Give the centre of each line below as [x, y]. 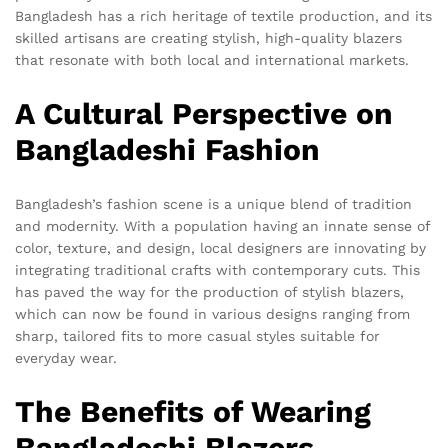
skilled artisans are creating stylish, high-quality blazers [208, 37]
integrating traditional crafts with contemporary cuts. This [217, 269]
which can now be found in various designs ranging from [212, 313]
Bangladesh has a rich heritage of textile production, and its [223, 15]
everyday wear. [66, 357]
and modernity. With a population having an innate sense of [222, 225]
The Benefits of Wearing [193, 411]
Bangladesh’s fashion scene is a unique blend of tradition [213, 203]
